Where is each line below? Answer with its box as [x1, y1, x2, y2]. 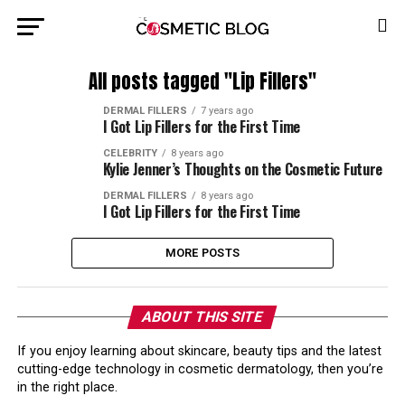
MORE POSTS [165, 246, 240, 259]
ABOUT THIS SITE [140, 308, 266, 325]
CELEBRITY [102, 147, 157, 159]
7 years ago [200, 105, 253, 117]
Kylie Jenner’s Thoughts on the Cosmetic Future [102, 158, 382, 180]
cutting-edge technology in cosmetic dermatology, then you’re [16, 362, 383, 377]
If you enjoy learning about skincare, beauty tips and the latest [16, 344, 381, 359]
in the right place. [16, 380, 118, 395]
